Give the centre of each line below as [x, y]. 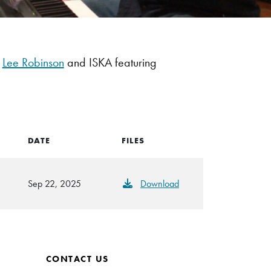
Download [160, 184]
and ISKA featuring [110, 63]
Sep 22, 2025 [54, 184]
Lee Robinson [33, 63]
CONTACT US [77, 259]
